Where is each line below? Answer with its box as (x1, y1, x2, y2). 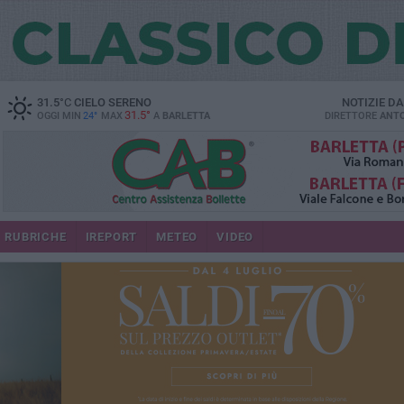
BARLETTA (161, 110, 210, 122)
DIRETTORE (324, 110, 380, 122)
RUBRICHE (5, 230, 67, 243)
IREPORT (85, 230, 138, 243)
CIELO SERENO (70, 96, 151, 109)
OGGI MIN (36, 110, 81, 122)
